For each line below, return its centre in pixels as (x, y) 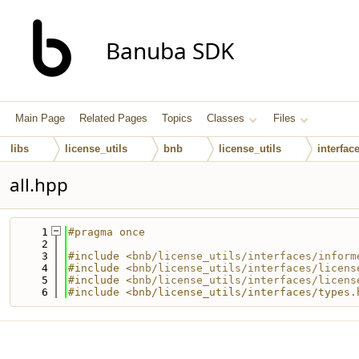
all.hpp (39, 185)
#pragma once (107, 232)
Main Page (40, 118)
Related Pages (113, 118)
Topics (177, 118)
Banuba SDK (170, 50)
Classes (226, 118)
